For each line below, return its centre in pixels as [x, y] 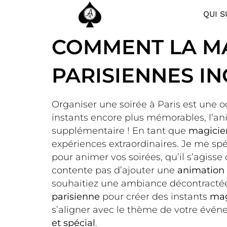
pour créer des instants [155, 196]
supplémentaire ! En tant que [120, 130]
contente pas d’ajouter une [115, 170]
